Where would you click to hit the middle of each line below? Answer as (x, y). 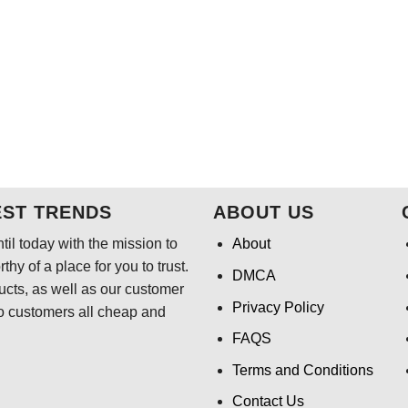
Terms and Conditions (302, 370)
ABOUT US (263, 213)
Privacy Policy (278, 307)
